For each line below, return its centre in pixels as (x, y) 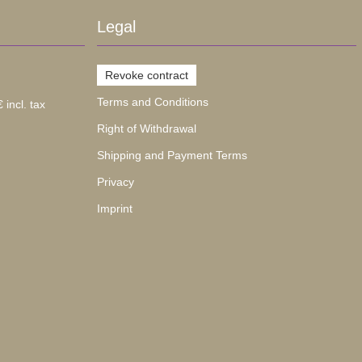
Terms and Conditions (152, 102)
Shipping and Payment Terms (172, 156)
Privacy (115, 182)
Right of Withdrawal (146, 129)
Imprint (114, 209)
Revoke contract (146, 76)
